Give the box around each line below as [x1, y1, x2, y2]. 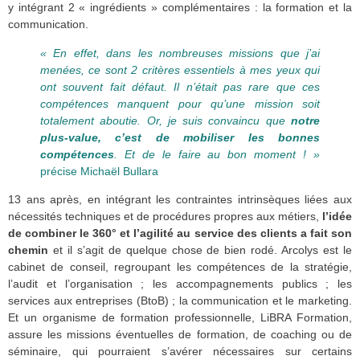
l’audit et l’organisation [8, 277, 133, 291]
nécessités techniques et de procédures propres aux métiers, [8, 210, 322, 223]
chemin [8, 243, 48, 257]
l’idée [322, 210, 352, 223]
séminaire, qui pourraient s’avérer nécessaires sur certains [8, 345, 352, 358]
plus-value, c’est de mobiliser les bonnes [40, 130, 320, 144]
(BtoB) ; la [133, 294, 192, 308]
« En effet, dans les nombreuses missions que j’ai [40, 46, 320, 59]
